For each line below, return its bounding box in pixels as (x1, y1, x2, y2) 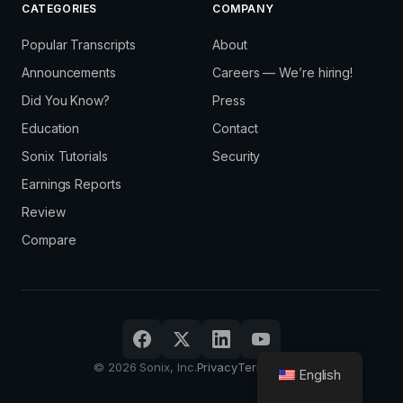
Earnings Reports (22, 175, 121, 192)
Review (22, 203, 66, 219)
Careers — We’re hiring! (212, 64, 354, 80)
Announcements (22, 64, 116, 80)
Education (22, 120, 80, 136)
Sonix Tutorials (22, 148, 108, 164)
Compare (22, 231, 76, 247)
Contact (212, 120, 258, 136)
